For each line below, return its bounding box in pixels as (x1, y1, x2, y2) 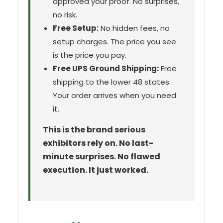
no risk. (53, 9, 77, 20)
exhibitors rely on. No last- (43, 137, 153, 149)
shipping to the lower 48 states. (53, 77, 171, 88)
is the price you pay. (53, 50, 126, 61)
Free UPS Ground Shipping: (53, 63, 159, 74)
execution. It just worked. (43, 164, 148, 176)
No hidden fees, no (99, 23, 170, 34)
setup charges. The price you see (53, 36, 176, 47)
